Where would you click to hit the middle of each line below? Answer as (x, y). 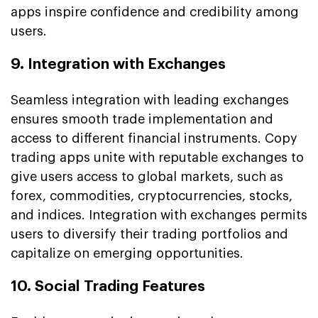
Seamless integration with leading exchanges (150, 100)
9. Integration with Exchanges (118, 64)
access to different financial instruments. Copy (154, 138)
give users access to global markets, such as (147, 176)
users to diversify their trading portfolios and (149, 234)
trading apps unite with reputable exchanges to (157, 157)
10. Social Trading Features (108, 286)
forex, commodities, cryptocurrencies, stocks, (152, 196)
